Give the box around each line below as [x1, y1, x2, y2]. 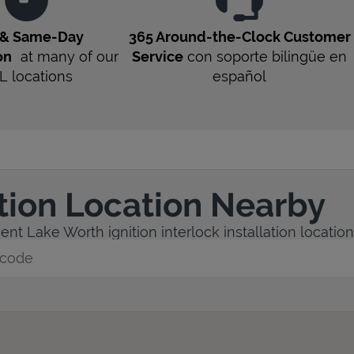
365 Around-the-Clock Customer [128, 28, 351, 45]
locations [8, 67, 73, 85]
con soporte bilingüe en [183, 47, 348, 65]
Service [132, 47, 184, 65]
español [213, 67, 267, 85]
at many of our [12, 47, 119, 65]
